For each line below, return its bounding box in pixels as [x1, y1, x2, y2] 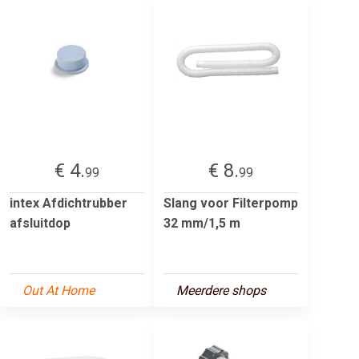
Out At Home [22, 282, 95, 298]
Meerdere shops [176, 282, 266, 298]
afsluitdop [10, 215, 71, 231]
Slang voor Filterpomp [163, 195, 298, 211]
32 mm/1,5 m [163, 215, 240, 231]
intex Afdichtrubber [10, 195, 127, 211]
